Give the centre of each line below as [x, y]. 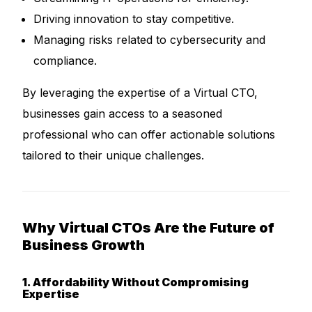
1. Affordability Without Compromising [136, 282]
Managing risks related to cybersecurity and [150, 40]
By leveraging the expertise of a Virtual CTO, [140, 93]
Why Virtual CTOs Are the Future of [149, 228]
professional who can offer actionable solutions [149, 134]
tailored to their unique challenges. [114, 155]
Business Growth [84, 245]
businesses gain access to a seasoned [123, 114]
